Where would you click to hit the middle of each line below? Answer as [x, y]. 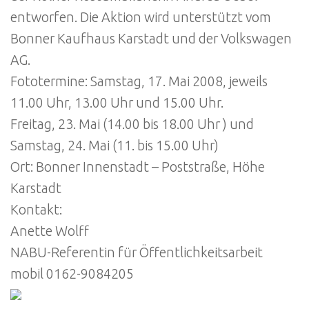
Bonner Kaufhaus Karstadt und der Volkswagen [151, 38]
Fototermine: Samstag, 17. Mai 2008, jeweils [139, 81]
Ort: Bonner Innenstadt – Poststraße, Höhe [138, 167]
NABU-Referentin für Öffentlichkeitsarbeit [137, 252]
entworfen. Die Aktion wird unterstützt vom [141, 17]
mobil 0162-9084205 [72, 273]
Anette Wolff [50, 231]
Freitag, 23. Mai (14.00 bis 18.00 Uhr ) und [132, 124]
